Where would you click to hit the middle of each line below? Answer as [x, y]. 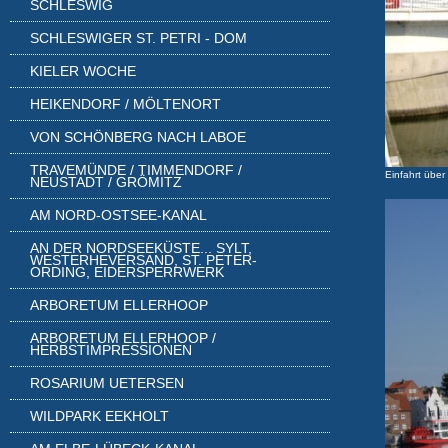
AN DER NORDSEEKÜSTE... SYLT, [141, 248]
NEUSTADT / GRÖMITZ [106, 182]
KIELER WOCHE [83, 71]
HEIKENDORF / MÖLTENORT [125, 104]
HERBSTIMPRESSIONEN [111, 350]
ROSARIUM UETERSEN [107, 383]
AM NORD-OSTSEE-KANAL [118, 215]
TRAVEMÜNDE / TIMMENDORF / [136, 170]
